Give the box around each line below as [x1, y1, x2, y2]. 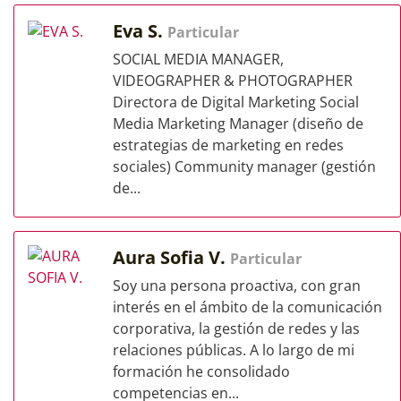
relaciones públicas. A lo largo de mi [113, 340, 354, 360]
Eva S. [113, 19, 167, 43]
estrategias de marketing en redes [113, 135, 344, 155]
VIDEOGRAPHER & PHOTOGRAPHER [113, 71, 353, 90]
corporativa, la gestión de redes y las [113, 319, 360, 338]
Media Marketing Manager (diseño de [113, 114, 363, 133]
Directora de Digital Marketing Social [113, 92, 359, 112]
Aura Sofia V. [113, 245, 230, 269]
